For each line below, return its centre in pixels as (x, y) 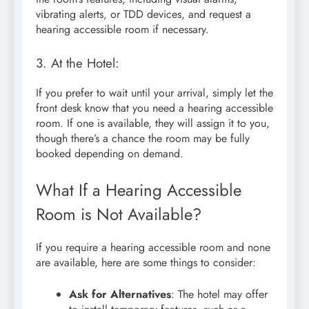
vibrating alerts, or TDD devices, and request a (143, 14)
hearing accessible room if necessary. (122, 30)
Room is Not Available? (119, 215)
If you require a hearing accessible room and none (153, 247)
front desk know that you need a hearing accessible (154, 108)
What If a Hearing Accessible (139, 190)
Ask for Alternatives (120, 294)
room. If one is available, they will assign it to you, (153, 123)
